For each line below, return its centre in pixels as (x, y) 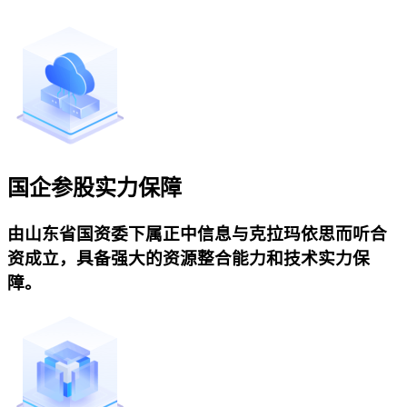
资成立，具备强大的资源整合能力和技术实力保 (189, 258)
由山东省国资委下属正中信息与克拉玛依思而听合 (197, 233)
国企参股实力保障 (94, 189)
